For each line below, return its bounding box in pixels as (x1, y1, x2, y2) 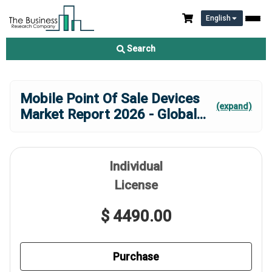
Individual (109, 159, 163, 174)
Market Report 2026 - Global (20, 106, 197, 122)
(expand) (216, 101, 252, 112)
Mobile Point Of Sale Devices (20, 90, 200, 106)
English (206, 14, 231, 22)
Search (125, 44, 155, 53)
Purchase (113, 250, 159, 263)
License (114, 178, 158, 192)
